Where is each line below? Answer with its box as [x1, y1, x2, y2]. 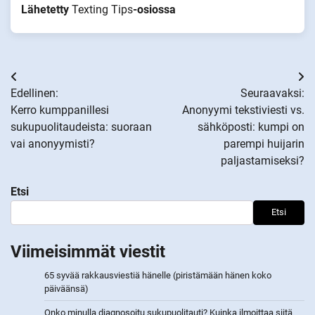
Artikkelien [10, 70, 92, 90]
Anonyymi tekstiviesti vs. [182, 103, 304, 117]
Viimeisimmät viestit [11, 241, 165, 262]
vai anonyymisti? [11, 136, 95, 150]
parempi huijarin [224, 136, 304, 150]
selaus [10, 95, 58, 115]
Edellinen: [11, 86, 58, 100]
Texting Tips [72, 2, 133, 16]
